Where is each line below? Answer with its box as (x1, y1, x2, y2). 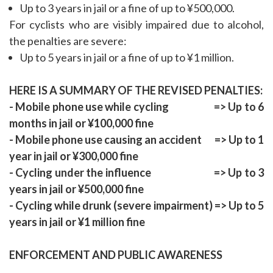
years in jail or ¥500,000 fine (9, 182, 144, 196)
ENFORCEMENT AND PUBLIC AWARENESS (9, 248, 222, 262)
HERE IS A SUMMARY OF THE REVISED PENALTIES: (9, 83, 263, 97)
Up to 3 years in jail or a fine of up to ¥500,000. (20, 1, 235, 15)
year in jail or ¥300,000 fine (9, 149, 138, 163)
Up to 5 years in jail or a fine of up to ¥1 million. (20, 51, 234, 65)
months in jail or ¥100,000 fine (9, 116, 154, 130)
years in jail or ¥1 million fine (9, 215, 145, 229)
